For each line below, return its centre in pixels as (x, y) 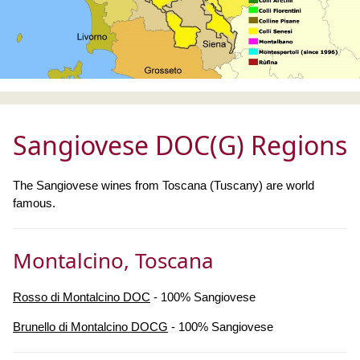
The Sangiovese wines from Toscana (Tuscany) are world (164, 185)
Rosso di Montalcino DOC (82, 297)
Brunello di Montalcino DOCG (90, 326)
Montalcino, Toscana (113, 260)
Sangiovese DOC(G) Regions (180, 145)
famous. (34, 202)
